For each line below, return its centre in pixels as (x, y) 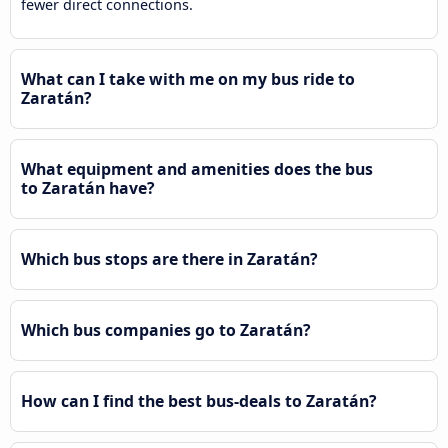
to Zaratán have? (88, 188)
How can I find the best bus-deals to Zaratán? (199, 401)
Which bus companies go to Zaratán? (166, 330)
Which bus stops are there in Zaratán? (169, 259)
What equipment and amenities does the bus (197, 169)
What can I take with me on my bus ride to (188, 79)
